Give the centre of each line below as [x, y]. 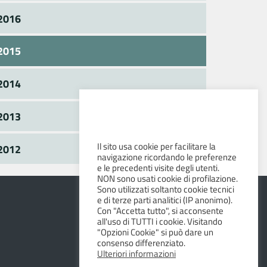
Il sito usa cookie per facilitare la [156, 146]
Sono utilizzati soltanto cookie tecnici [166, 189]
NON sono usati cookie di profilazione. [167, 178]
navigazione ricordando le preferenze [167, 157]
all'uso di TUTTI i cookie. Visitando [160, 221]
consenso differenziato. [141, 243]
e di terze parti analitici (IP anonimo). [165, 200]
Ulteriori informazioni [136, 253]
